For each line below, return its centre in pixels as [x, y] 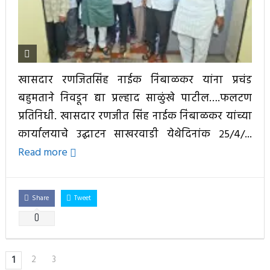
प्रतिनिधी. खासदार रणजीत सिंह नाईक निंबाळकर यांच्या [135, 116]
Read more [44, 153]
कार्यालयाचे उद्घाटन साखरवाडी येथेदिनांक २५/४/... [135, 134]
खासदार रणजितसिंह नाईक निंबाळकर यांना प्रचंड [135, 80]
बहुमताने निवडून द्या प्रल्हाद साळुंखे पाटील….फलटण [135, 98]
